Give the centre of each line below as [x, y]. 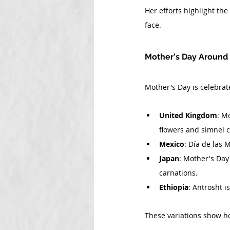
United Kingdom [188, 115]
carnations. [178, 173]
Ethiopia [174, 187]
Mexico [172, 144]
